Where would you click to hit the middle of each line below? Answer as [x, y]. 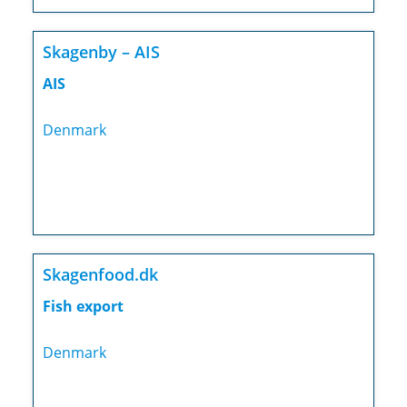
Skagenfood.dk [100, 275]
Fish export [83, 307]
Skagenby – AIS [101, 52]
